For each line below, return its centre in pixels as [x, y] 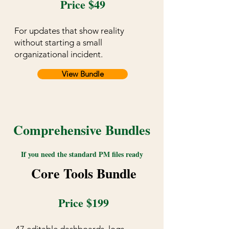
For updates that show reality [69, 31]
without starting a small [58, 43]
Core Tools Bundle [84, 174]
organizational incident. [59, 54]
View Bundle [83, 74]
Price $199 [84, 203]
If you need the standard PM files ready [82, 154]
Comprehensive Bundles [82, 130]
